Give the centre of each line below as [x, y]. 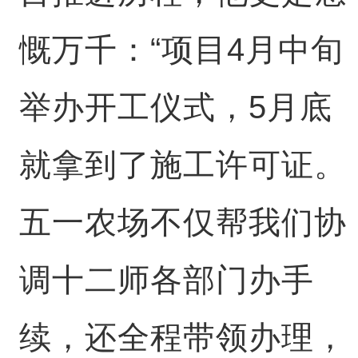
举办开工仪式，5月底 [175, 107]
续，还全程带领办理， [183, 337]
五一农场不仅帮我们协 [183, 222]
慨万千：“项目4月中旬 [181, 50]
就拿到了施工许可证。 [183, 165]
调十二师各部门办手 [166, 280]
